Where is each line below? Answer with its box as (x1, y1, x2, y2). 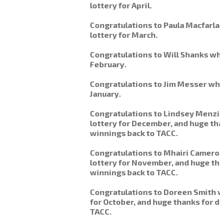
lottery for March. (89, 30, 158, 39)
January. (89, 89, 121, 98)
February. (89, 59, 126, 69)
